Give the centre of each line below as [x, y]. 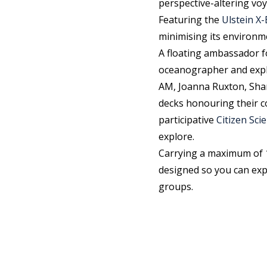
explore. [176, 136]
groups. [176, 187]
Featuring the [190, 20]
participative [187, 120]
